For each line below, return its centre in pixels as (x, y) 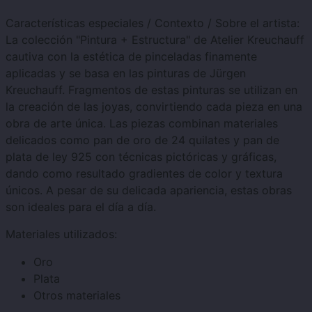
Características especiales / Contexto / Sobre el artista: (153, 23)
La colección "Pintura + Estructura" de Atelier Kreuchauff (155, 40)
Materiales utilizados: (61, 234)
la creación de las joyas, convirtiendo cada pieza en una (154, 107)
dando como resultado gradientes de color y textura (144, 174)
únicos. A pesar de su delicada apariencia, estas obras (149, 190)
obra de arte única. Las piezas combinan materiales (142, 124)
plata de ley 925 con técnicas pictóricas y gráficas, (141, 157)
